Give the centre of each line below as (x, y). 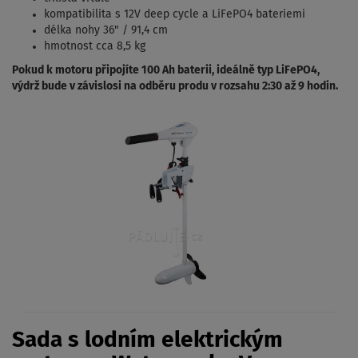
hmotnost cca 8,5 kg (95, 47)
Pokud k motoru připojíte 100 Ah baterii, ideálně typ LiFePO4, (166, 71)
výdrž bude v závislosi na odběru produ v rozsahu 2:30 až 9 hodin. (175, 87)
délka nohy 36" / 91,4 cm (106, 31)
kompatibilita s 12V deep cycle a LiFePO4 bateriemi (175, 15)
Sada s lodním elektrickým (147, 340)
